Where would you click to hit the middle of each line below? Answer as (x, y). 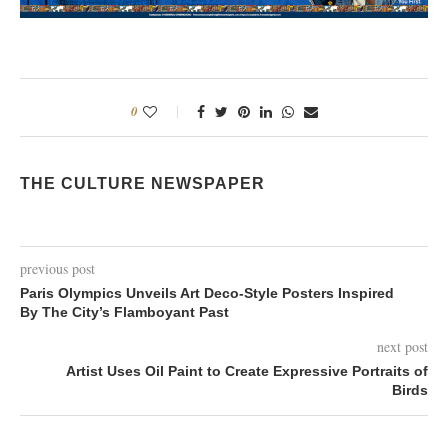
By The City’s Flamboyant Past (124, 312)
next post (402, 347)
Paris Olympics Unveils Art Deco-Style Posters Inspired (207, 293)
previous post (57, 269)
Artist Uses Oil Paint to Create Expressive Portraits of (247, 371)
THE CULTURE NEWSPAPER (142, 184)
